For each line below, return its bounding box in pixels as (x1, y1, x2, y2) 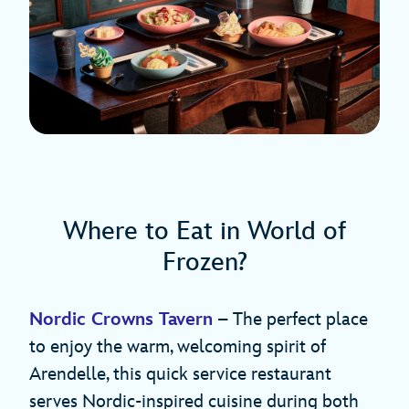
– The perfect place (213, 309, 368, 331)
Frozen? (162, 247, 247, 278)
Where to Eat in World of (63, 216, 346, 247)
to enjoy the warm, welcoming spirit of (29, 336, 326, 359)
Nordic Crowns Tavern (29, 309, 213, 331)
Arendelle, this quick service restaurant (29, 363, 331, 386)
